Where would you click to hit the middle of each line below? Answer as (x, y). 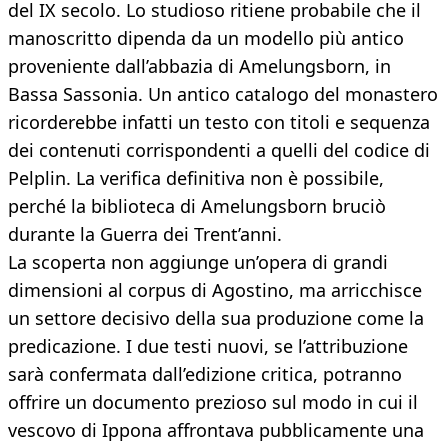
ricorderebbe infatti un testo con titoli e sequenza (219, 122)
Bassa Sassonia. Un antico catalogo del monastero (223, 94)
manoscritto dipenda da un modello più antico (206, 38)
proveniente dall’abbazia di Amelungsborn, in (199, 66)
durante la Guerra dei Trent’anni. (145, 234)
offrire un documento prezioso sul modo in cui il (213, 402)
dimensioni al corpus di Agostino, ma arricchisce (215, 290)
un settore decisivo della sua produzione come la (216, 318)
